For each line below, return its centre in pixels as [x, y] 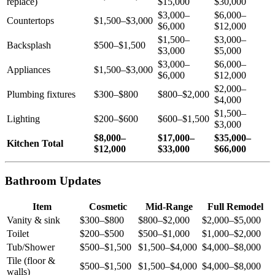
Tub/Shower [31, 247]
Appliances [29, 70]
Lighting [23, 119]
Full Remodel [235, 206]
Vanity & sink [33, 220]
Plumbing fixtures [41, 95]
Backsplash [29, 45]
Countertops [30, 21]
